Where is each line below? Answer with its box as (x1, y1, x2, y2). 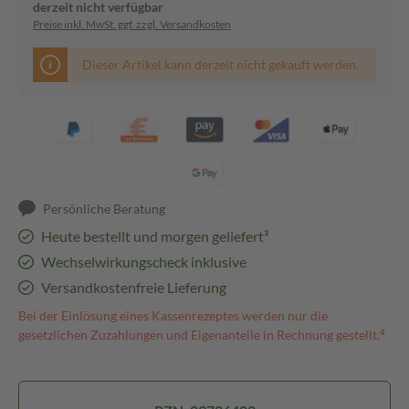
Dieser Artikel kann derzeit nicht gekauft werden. (82, 57, 359, 72)
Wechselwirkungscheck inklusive (40, 253, 246, 270)
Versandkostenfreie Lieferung (40, 278, 226, 296)
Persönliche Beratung (43, 201, 166, 216)
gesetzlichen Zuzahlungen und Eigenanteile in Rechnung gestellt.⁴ (18, 327, 385, 342)
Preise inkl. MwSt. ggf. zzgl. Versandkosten (33, 17, 231, 31)
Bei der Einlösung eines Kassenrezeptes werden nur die (18, 308, 328, 323)
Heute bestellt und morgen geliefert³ (40, 227, 268, 245)
